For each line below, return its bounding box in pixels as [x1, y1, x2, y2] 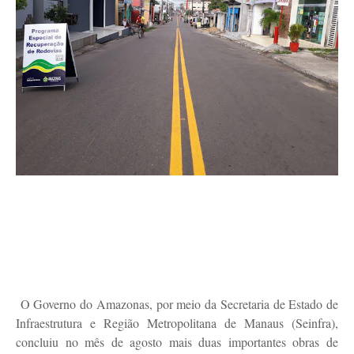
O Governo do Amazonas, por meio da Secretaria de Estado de [20, 296, 339, 313]
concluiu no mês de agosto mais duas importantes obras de [16, 333, 338, 351]
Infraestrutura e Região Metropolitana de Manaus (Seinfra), [16, 314, 338, 332]
